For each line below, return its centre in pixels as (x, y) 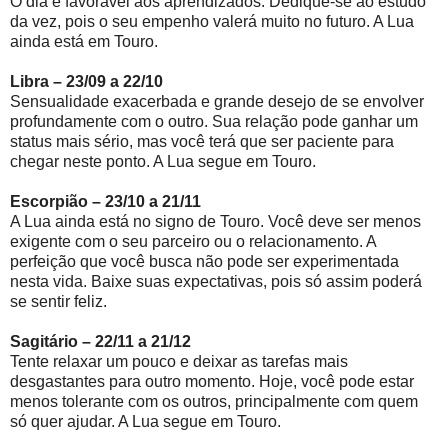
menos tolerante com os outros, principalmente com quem (214, 401)
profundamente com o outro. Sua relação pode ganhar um (214, 121)
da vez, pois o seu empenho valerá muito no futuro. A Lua (212, 21)
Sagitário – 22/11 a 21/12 (100, 341)
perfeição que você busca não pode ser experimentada (204, 261)
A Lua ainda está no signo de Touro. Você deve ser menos (215, 221)
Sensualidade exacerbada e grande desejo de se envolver (217, 101)
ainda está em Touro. (84, 41)
